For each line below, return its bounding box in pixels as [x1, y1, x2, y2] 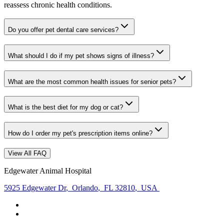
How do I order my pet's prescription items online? [8, 129, 152, 137]
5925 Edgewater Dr [4, 183, 66, 192]
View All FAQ [8, 149, 46, 157]
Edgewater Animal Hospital [4, 166, 91, 175]
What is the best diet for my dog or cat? [8, 103, 123, 111]
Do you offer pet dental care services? [8, 26, 118, 34]
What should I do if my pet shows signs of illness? [8, 52, 154, 60]
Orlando [70, 183, 98, 192]
